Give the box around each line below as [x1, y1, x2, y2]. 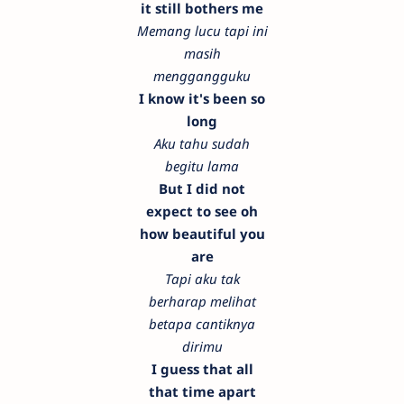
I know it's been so [139, 89, 265, 108]
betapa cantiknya [149, 315, 255, 334]
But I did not [159, 179, 245, 198]
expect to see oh [146, 202, 258, 221]
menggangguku [153, 67, 251, 86]
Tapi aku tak [164, 270, 240, 289]
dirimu [181, 337, 223, 356]
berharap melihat [148, 292, 256, 311]
